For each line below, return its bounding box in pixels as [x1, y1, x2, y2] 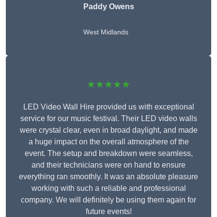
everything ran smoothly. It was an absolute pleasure [19, 172, 198, 181]
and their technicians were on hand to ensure [31, 161, 186, 170]
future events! [85, 207, 132, 216]
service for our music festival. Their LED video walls [20, 114, 197, 123]
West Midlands [83, 28, 128, 36]
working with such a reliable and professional [31, 184, 186, 193]
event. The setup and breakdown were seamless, [24, 149, 193, 158]
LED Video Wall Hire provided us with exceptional [23, 103, 194, 111]
